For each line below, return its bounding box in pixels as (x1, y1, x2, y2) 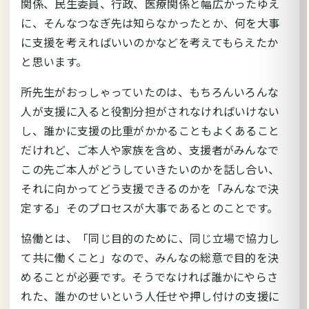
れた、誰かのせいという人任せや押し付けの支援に (21, 287, 280, 304)
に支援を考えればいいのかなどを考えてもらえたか (21, 33, 279, 50)
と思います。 (21, 52, 88, 70)
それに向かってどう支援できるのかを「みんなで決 (21, 179, 279, 197)
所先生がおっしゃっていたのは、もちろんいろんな (21, 83, 279, 100)
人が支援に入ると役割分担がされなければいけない (21, 102, 280, 119)
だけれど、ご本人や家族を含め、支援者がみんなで (21, 141, 279, 158)
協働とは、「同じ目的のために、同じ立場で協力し (21, 229, 280, 246)
